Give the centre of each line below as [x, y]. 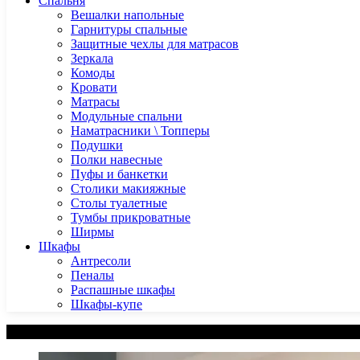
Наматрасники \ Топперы [140, 131]
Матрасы [95, 102]
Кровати [94, 87]
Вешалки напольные [127, 15]
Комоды [93, 73]
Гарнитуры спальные [129, 29]
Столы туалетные [119, 203]
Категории [36, 331]
